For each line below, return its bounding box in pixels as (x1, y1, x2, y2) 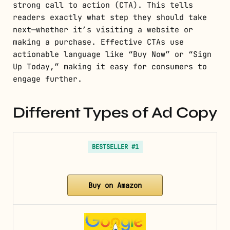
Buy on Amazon (88, 181, 142, 190)
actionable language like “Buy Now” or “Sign (13, 49, 212, 60)
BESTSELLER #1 (91, 143, 139, 151)
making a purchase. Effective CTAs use (13, 37, 184, 48)
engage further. (13, 74, 82, 85)
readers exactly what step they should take (13, 12, 207, 23)
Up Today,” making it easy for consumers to (13, 62, 207, 72)
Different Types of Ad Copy (13, 103, 217, 122)
